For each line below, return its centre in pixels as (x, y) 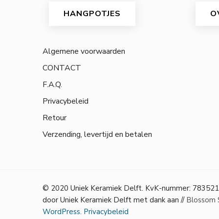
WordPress (61, 212)
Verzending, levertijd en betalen (97, 135)
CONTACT (62, 68)
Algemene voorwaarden (84, 52)
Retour (55, 118)
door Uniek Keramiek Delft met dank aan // (113, 200)
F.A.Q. (52, 85)
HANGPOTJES (92, 14)
